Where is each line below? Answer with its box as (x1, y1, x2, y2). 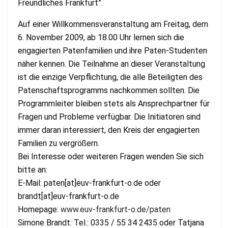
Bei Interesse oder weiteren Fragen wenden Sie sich (18, 151, 204, 161)
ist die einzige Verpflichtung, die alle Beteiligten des (18, 72, 203, 82)
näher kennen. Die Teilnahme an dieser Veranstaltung (18, 59, 205, 69)
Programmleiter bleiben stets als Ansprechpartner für (18, 98, 210, 108)
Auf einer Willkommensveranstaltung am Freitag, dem (18, 19, 208, 29)
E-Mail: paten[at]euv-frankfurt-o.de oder (18, 178, 161, 188)
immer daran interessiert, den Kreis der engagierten (18, 125, 199, 135)
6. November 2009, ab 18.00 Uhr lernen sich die (18, 32, 184, 42)
